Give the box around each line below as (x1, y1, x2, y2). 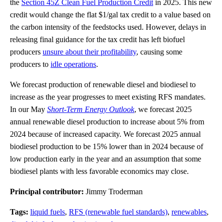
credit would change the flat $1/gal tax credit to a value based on (10, 10, 211, 19)
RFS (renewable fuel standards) (69, 207, 167, 216)
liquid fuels (30, 207, 65, 216)
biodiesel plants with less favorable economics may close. (10, 166, 189, 175)
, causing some (136, 47, 182, 56)
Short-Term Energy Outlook (47, 105, 134, 113)
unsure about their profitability (43, 47, 136, 56)
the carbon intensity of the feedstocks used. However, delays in (10, 22, 206, 31)
